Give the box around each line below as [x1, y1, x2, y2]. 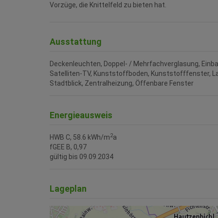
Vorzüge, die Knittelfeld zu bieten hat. [50, 1, 166, 9]
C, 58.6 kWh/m [66, 133, 110, 142]
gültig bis [50, 153, 78, 161]
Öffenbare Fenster [135, 79, 194, 88]
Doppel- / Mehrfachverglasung [104, 60, 199, 68]
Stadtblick [50, 79, 82, 88]
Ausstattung [50, 36, 102, 47]
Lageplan [50, 183, 87, 194]
